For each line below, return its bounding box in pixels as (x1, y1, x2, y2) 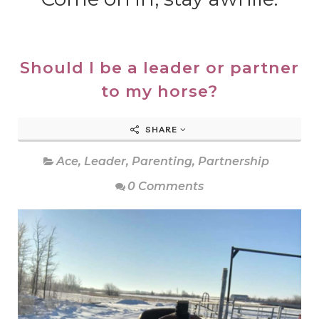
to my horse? (101, 81, 218, 101)
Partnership (197, 155, 269, 168)
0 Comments (127, 179, 204, 193)
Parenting (131, 155, 192, 168)
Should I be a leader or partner (20, 58, 299, 78)
